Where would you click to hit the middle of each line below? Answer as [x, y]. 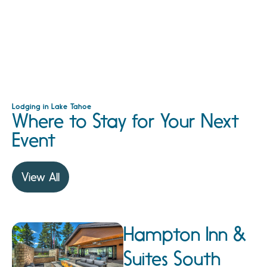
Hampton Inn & [185, 234]
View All [41, 177]
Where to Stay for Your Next [125, 121]
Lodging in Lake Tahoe [52, 106]
